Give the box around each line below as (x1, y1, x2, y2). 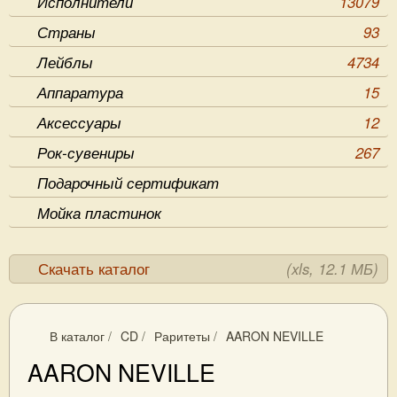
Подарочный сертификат (37, 172, 219, 193)
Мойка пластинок (37, 202, 161, 223)
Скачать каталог (38, 258, 150, 279)
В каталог (50, 327, 105, 345)
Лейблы (37, 51, 93, 73)
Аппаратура (37, 82, 123, 103)
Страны (37, 21, 96, 43)
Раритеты (154, 327, 210, 345)
